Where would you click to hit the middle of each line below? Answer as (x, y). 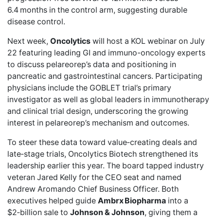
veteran (22, 177)
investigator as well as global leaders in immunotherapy (108, 99)
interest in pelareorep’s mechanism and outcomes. (98, 123)
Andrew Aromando (42, 189)
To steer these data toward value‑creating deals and (102, 142)
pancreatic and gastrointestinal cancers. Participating (105, 76)
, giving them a (171, 212)
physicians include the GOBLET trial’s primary (89, 88)
